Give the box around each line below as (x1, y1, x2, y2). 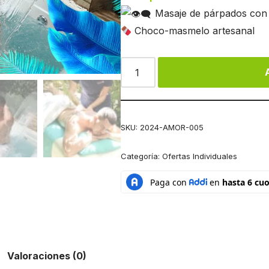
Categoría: (121, 151, 163, 162)
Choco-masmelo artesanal (131, 25, 255, 37)
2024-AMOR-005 (140, 122, 204, 133)
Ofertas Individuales (162, 151, 238, 162)
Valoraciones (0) (7, 250, 86, 262)
